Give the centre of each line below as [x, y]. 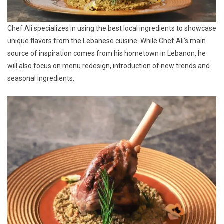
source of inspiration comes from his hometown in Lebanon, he [107, 53]
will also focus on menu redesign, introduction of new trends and [109, 66]
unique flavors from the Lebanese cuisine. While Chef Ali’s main [107, 41]
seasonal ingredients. [41, 78]
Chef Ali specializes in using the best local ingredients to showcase [112, 28]
